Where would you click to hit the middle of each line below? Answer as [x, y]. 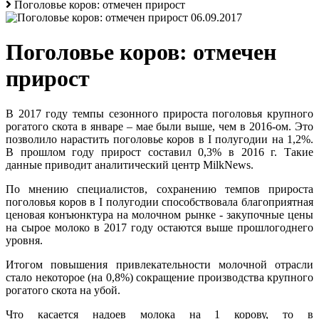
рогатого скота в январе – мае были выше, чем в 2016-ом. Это [159, 126]
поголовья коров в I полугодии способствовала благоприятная [159, 202]
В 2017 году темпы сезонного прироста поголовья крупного [159, 113]
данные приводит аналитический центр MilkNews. [130, 164]
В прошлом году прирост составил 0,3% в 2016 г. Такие [159, 152]
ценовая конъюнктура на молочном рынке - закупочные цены [159, 214]
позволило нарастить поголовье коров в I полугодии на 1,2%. [159, 139]
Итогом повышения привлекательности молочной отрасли [159, 264]
